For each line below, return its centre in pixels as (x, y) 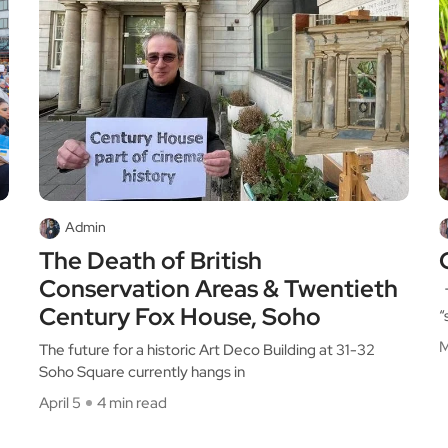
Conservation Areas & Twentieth (218, 288)
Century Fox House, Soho (180, 316)
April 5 (60, 403)
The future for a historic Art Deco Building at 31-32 (207, 350)
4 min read (132, 403)
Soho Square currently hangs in (142, 372)
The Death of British (150, 260)
